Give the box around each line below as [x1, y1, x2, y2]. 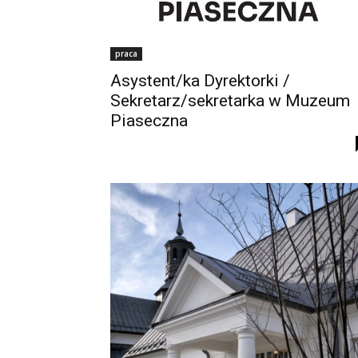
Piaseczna [110, 111, 188, 131]
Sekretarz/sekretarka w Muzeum [110, 91, 350, 111]
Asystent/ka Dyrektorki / [110, 71, 290, 91]
